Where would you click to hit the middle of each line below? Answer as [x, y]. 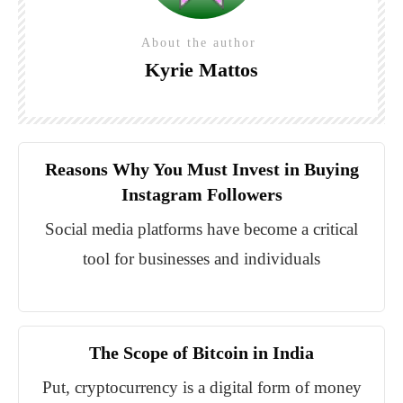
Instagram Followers [201, 195]
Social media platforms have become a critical [201, 229]
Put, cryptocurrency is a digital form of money [201, 388]
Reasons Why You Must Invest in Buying [201, 170]
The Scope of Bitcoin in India [201, 353]
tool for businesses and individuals [201, 259]
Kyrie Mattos [201, 70]
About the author [201, 43]
